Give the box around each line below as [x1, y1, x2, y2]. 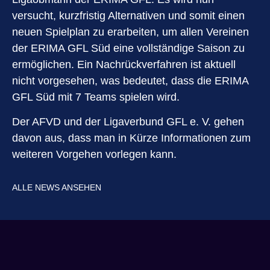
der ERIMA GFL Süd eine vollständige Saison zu [12, 42, 245, 54]
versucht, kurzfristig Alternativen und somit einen [12, 9, 245, 22]
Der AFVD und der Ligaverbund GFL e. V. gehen [12, 116, 244, 128]
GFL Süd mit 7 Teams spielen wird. [12, 90, 180, 103]
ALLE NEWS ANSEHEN [12, 183, 101, 193]
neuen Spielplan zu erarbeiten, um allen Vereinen [12, 25, 249, 38]
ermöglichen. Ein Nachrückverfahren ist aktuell [12, 58, 236, 71]
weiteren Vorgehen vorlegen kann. [12, 148, 198, 161]
